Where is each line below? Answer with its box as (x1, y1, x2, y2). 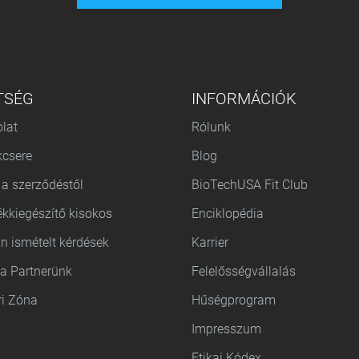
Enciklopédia (192, 206, 264, 222)
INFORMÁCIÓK (192, 89, 296, 109)
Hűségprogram (192, 292, 276, 309)
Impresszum (192, 321, 261, 337)
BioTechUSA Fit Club (192, 177, 311, 193)
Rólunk (192, 119, 231, 135)
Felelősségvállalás (192, 264, 296, 280)
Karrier (192, 235, 228, 251)
